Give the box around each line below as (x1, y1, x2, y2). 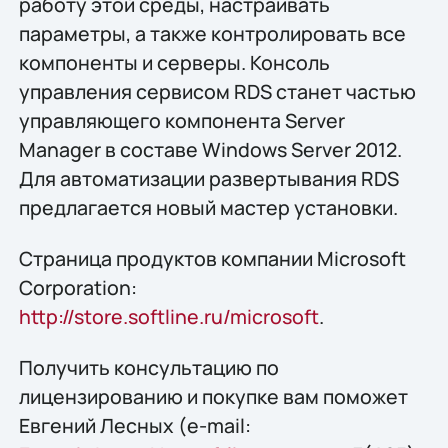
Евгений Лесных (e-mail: (18, 412, 251, 440)
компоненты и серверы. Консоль (18, 48, 330, 76)
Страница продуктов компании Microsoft (18, 244, 406, 272)
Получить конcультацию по (18, 354, 279, 382)
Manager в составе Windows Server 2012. (18, 135, 402, 163)
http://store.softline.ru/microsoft (18, 302, 319, 330)
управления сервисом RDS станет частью (18, 77, 416, 105)
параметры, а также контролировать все (18, 19, 406, 47)
